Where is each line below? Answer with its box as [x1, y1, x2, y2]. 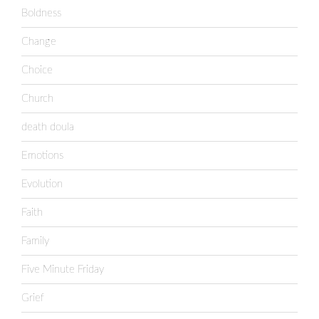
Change [21, 36, 56, 47]
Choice [21, 64, 53, 75]
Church [21, 93, 53, 104]
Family [21, 235, 49, 246]
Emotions [21, 150, 63, 161]
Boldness [21, 7, 61, 19]
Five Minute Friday [21, 263, 104, 275]
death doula [21, 121, 74, 132]
